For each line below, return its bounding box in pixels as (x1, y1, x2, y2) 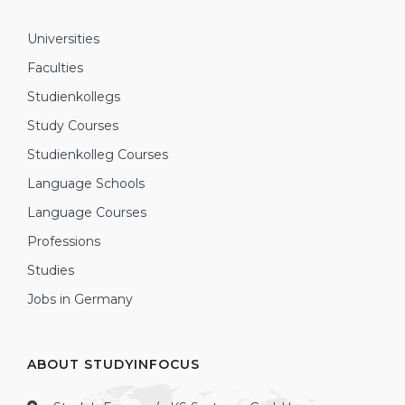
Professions (27, 233, 100, 250)
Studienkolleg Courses (27, 146, 168, 163)
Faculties (27, 60, 83, 76)
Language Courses (27, 204, 146, 221)
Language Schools (27, 175, 145, 192)
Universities (27, 31, 99, 47)
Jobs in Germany (27, 291, 133, 307)
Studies (27, 262, 74, 278)
